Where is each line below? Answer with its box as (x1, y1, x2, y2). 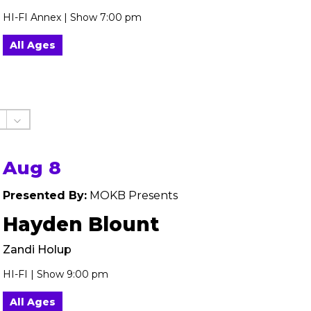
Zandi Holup (3, 243, 72, 256)
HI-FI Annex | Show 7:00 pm (3, 11, 142, 24)
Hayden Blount (3, 212, 159, 236)
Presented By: (3, 189, 87, 202)
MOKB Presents (87, 189, 178, 202)
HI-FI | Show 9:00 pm (3, 268, 108, 280)
